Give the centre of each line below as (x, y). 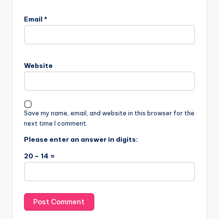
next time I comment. (56, 123)
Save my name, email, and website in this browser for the (109, 113)
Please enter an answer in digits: (81, 139)
